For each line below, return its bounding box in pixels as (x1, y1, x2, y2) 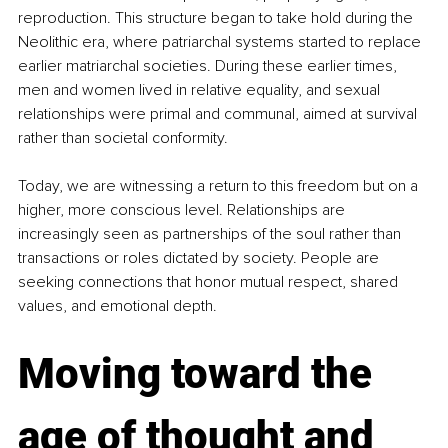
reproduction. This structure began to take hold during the (18, 8, 417, 29)
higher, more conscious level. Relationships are (18, 200, 349, 221)
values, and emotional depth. (18, 296, 217, 317)
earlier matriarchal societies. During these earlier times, (18, 56, 401, 77)
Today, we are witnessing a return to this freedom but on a (18, 176, 422, 197)
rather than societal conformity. (18, 128, 228, 149)
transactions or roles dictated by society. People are (18, 248, 383, 269)
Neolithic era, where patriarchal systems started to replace (18, 32, 425, 53)
